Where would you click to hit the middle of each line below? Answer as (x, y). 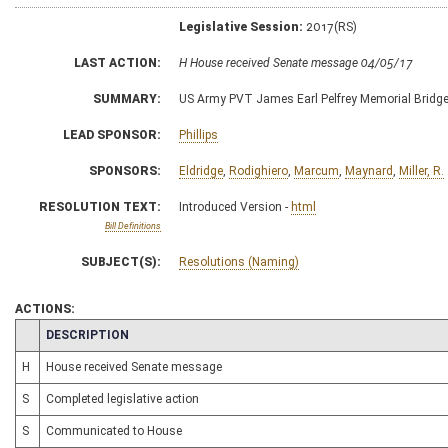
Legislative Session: (241, 27)
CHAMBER (51, 334)
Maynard (369, 171)
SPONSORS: (125, 171)
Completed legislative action (122, 399)
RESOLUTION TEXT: (100, 207)
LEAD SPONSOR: (112, 135)
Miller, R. (421, 171)
